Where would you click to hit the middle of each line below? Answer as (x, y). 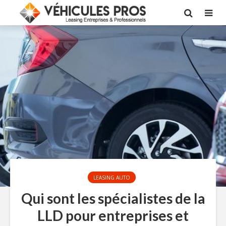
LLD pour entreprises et (113, 215)
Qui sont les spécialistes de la (113, 198)
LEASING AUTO (112, 178)
